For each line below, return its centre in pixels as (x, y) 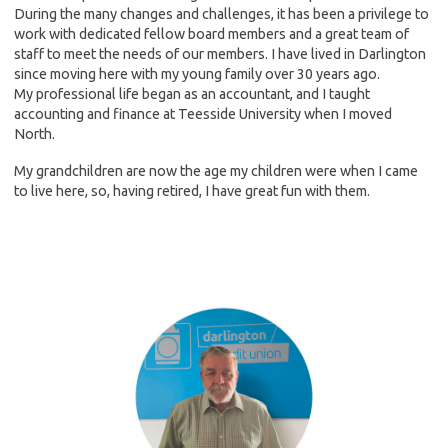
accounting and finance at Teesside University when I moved (203, 113)
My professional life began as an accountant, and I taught (192, 93)
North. (34, 133)
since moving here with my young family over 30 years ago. (197, 73)
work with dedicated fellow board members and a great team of (211, 33)
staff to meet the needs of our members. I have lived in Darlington (220, 53)
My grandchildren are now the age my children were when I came (216, 170)
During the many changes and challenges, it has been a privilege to (221, 13)
